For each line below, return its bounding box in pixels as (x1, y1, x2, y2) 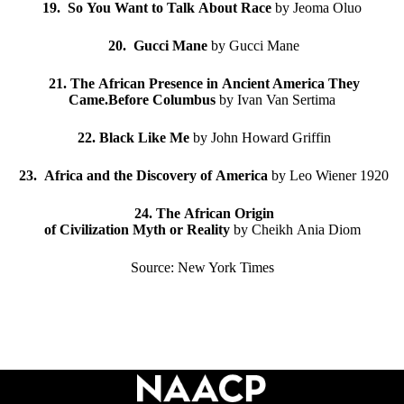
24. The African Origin (133, 206, 274, 221)
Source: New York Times (130, 260, 274, 275)
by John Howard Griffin (188, 130, 331, 145)
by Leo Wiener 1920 (268, 168, 389, 183)
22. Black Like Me (77, 130, 189, 145)
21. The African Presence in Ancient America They (48, 76, 360, 91)
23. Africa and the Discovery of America (19, 168, 268, 183)
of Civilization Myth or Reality (43, 222, 230, 237)
